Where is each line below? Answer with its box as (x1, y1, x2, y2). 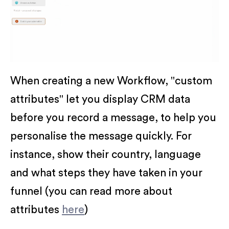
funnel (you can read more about (10, 186, 172, 197)
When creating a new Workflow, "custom (10, 75, 212, 86)
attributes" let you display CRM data (10, 94, 190, 105)
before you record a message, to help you (10, 112, 216, 123)
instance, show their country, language (10, 149, 201, 160)
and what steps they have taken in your (10, 167, 202, 178)
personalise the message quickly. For (10, 130, 192, 142)
